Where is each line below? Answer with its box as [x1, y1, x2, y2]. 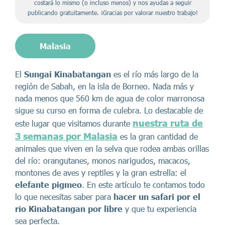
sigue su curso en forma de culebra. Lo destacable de [15, 105, 203, 115]
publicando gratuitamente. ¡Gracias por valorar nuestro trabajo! [27, 9, 198, 16]
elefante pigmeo [15, 180, 82, 189]
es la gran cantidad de [118, 132, 198, 141]
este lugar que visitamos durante [15, 119, 133, 128]
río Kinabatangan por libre [15, 204, 125, 213]
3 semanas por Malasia [15, 131, 118, 142]
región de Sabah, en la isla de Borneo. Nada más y [15, 81, 194, 91]
